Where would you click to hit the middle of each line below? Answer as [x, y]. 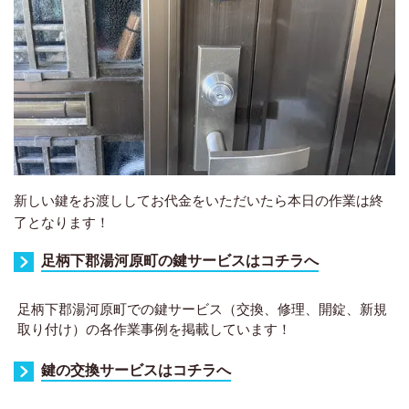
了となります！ [62, 221]
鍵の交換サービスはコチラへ [136, 369]
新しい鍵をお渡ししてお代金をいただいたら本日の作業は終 [199, 199]
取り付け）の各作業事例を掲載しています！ [154, 328]
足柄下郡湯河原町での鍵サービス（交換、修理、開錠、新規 [202, 308]
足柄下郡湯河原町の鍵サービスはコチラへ [180, 259]
